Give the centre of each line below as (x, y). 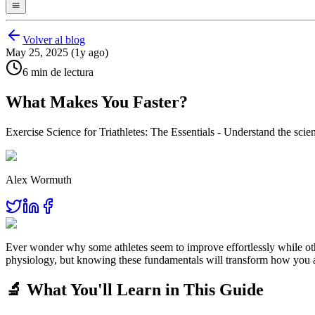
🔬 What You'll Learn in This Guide (135, 290)
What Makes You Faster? (97, 102)
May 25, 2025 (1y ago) (57, 53)
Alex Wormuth (39, 180)
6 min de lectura (58, 72)
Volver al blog (54, 40)
